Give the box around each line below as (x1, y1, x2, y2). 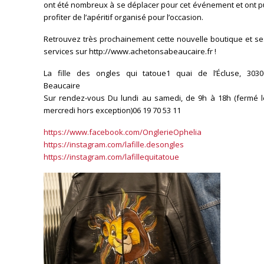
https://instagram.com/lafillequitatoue (43, 151, 179, 162)
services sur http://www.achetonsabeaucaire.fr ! (43, 46, 216, 57)
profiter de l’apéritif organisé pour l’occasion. (43, 12, 203, 22)
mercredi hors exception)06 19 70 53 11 (43, 105, 181, 115)
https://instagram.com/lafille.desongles (43, 139, 184, 150)
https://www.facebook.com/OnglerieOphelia (43, 127, 202, 137)
